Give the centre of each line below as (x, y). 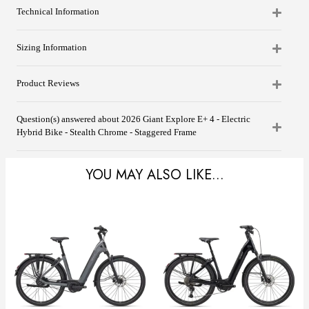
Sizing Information (52, 47)
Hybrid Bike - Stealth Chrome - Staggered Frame (107, 132)
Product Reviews (48, 83)
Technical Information (58, 11)
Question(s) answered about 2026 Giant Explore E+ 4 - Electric (133, 119)
